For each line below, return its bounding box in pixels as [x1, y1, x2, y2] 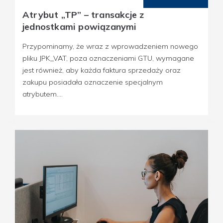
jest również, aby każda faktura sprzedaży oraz [22, 66, 181, 75]
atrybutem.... [22, 90, 63, 99]
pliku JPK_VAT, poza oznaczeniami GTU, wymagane [22, 54, 194, 63]
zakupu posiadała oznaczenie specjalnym [22, 78, 163, 87]
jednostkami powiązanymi [22, 21, 137, 33]
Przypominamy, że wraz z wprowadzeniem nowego [22, 42, 198, 51]
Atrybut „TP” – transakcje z [22, 9, 144, 21]
